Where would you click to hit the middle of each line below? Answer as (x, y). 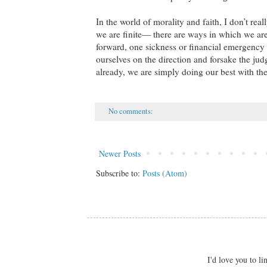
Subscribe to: (119, 173)
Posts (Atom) (165, 173)
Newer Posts (120, 153)
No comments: (131, 111)
